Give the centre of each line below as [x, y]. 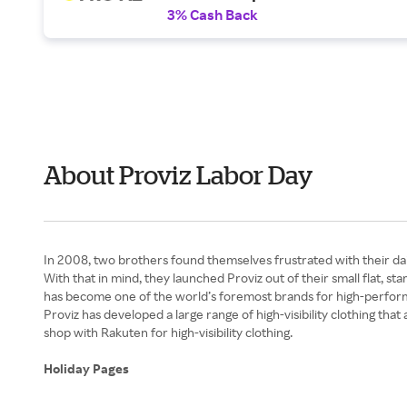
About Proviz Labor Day [178, 175]
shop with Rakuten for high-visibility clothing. [168, 332]
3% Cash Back [213, 15]
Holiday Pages [88, 368]
